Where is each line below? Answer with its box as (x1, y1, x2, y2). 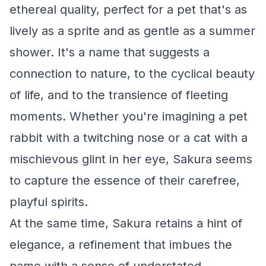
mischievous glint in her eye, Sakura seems (9, 152, 252, 166)
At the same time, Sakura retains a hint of (9, 216, 242, 230)
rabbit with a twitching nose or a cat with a (9, 131, 248, 145)
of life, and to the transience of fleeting (9, 88, 228, 102)
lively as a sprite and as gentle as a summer (9, 24, 255, 38)
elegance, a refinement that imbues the (9, 237, 232, 252)
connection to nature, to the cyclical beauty (9, 66, 255, 81)
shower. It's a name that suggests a (9, 45, 210, 59)
